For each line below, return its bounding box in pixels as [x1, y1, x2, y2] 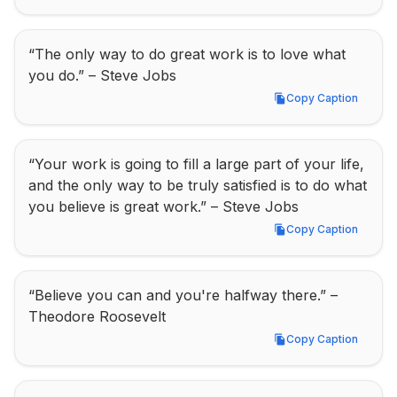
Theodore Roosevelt [28, 307, 166, 325]
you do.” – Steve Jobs [28, 66, 176, 84]
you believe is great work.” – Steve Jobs [28, 198, 299, 215]
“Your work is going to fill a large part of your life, [28, 155, 364, 173]
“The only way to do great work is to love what [28, 45, 346, 63]
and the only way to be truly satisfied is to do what [28, 176, 367, 194]
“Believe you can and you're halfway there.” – [28, 286, 338, 304]
